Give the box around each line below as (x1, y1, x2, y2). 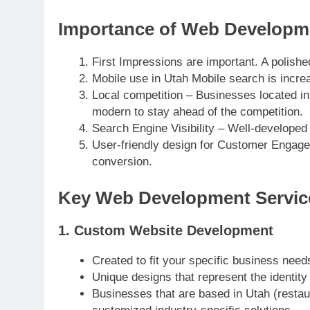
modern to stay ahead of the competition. (91, 105, 303, 119)
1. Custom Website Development (58, 223, 273, 239)
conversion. (91, 155, 152, 169)
